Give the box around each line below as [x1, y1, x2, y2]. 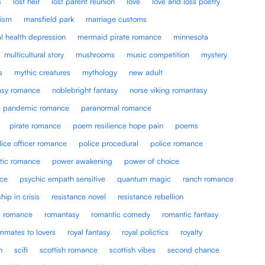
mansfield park [24, 14, 75, 24]
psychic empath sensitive [20, 173, 106, 183]
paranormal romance [81, 102, 152, 112]
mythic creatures [14, 67, 71, 77]
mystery [201, 49, 228, 59]
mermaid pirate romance [77, 31, 162, 41]
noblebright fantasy [52, 85, 118, 95]
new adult [129, 67, 163, 77]
